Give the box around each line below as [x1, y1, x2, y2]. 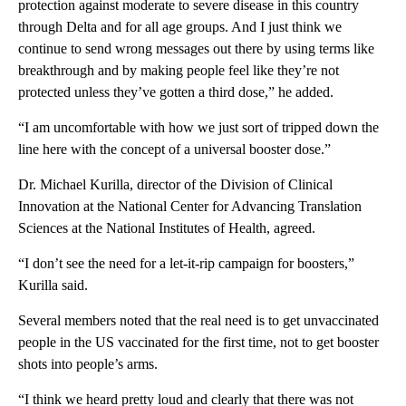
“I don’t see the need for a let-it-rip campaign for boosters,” [18, 255, 354, 271]
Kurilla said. [18, 276, 88, 293]
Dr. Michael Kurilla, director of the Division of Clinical [18, 176, 333, 192]
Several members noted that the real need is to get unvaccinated [18, 312, 379, 328]
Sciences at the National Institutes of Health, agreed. [18, 219, 315, 236]
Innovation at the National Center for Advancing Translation [18, 198, 362, 214]
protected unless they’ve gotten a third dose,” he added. [18, 83, 333, 100]
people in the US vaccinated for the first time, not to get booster [18, 333, 379, 350]
